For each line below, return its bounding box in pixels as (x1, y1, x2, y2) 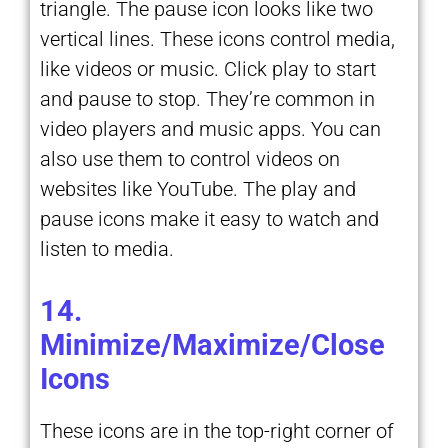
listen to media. (40, 236, 174, 261)
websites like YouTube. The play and (40, 176, 356, 201)
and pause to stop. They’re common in (40, 86, 375, 111)
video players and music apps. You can (40, 116, 381, 141)
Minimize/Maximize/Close (40, 327, 385, 362)
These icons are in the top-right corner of (40, 418, 394, 443)
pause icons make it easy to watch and (40, 206, 379, 231)
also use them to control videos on (40, 146, 340, 171)
